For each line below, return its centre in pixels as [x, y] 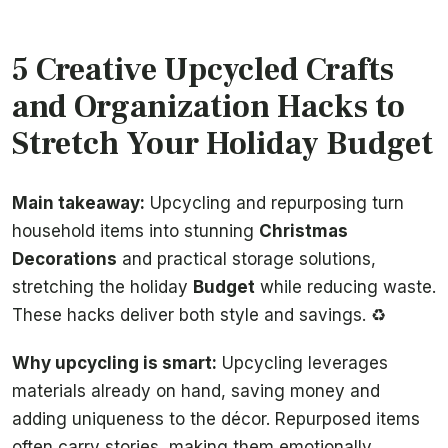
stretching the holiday [102, 287]
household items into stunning [135, 231]
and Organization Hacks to [208, 106]
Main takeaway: [78, 203]
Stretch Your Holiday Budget [222, 143]
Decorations [64, 259]
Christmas [303, 231]
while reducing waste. [345, 287]
